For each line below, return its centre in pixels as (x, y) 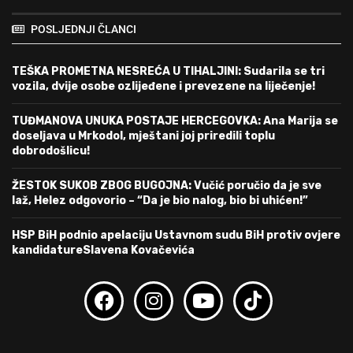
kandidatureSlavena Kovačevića (103, 250)
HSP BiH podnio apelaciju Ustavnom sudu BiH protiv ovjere (176, 235)
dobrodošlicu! (51, 150)
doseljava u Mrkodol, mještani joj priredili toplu (143, 136)
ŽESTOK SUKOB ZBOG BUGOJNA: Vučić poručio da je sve (167, 185)
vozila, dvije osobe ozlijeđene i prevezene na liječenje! (163, 86)
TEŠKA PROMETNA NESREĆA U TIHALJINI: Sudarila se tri (168, 71)
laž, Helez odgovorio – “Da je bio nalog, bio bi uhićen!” (160, 200)
